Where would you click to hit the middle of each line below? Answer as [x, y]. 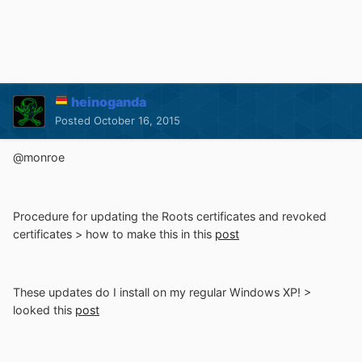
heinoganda [109, 102]
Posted [74, 121]
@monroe [39, 158]
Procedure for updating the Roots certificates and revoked [170, 216]
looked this [44, 310]
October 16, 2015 [137, 121]
